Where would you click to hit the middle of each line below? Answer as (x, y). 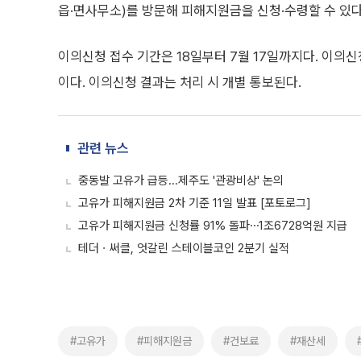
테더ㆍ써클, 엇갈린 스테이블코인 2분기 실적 (184, 248)
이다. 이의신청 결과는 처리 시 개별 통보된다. (180, 82)
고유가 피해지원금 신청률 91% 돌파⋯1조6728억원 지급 (213, 226)
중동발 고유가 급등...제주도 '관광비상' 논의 (181, 180)
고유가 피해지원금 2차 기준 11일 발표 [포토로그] (195, 203)
